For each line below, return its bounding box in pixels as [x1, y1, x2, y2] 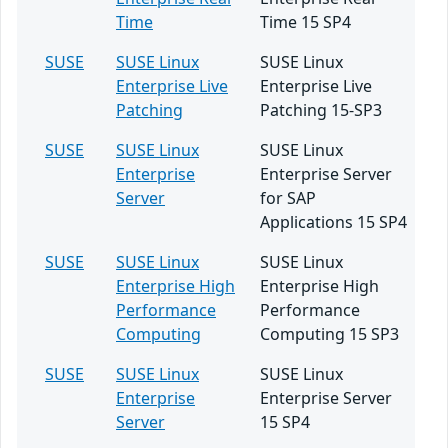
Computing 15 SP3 [260, 323, 399, 345]
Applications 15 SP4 [260, 211, 407, 233]
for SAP [260, 187, 316, 209]
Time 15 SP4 [260, 11, 351, 33]
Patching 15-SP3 [260, 99, 382, 121]
